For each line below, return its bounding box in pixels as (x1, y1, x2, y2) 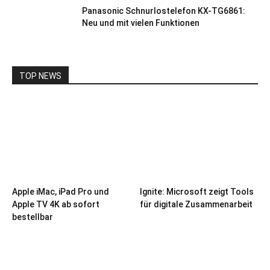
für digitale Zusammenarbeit (139, 199, 253, 210)
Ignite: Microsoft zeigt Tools (139, 187, 254, 197)
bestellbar (12, 212, 53, 222)
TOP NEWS (19, 71, 61, 81)
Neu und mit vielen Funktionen (82, 18, 199, 28)
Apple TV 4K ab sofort (12, 199, 99, 210)
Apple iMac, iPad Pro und (12, 187, 109, 197)
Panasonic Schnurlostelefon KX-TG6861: (82, 6, 245, 16)
